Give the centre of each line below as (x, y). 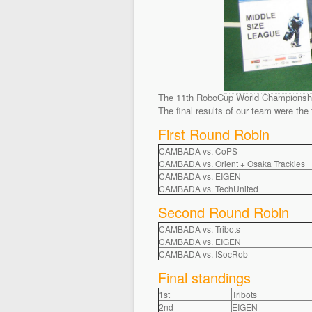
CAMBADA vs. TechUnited (209, 188)
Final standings (204, 277)
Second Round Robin (224, 212)
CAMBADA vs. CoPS (198, 150)
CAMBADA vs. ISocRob (203, 253)
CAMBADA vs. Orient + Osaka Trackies (232, 163)
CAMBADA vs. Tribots (200, 228)
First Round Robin (214, 134)
